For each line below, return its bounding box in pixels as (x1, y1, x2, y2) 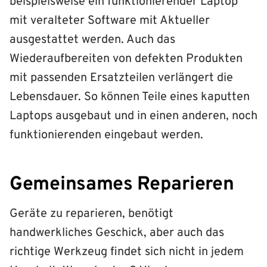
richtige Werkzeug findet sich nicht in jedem (10, 244, 244, 260)
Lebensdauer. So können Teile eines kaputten (10, 89, 250, 105)
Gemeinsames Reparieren (10, 172, 234, 197)
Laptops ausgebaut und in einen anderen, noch (10, 108, 257, 124)
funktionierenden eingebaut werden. (10, 127, 203, 143)
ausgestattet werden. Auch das (10, 32, 175, 48)
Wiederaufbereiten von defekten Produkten (10, 51, 243, 67)
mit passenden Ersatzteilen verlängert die (10, 70, 233, 86)
